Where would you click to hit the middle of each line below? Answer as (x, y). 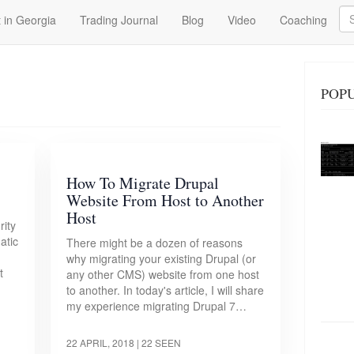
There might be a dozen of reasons (155, 243)
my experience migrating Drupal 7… (157, 306)
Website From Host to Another (166, 200)
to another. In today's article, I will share (166, 290)
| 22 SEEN (159, 343)
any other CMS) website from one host (163, 274)
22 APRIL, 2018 (101, 343)
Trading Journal (119, 20)
